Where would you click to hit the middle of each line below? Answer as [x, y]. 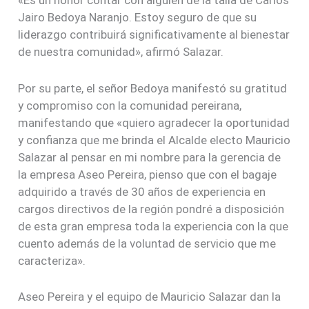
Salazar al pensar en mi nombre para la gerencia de [150, 157]
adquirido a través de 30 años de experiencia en [142, 191]
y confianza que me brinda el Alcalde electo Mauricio [154, 140]
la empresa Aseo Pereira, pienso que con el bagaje [148, 174]
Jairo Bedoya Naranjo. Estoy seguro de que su [138, 18]
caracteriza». [52, 260]
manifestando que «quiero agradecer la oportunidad [154, 122]
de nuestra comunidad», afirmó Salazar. [121, 52]
